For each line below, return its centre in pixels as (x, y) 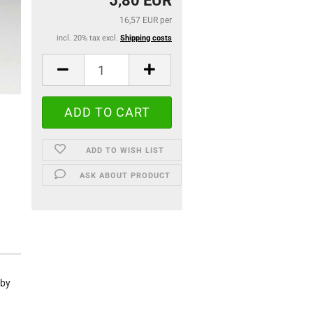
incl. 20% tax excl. (88, 38)
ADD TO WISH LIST (125, 151)
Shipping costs (146, 38)
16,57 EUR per (145, 20)
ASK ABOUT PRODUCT (125, 176)
